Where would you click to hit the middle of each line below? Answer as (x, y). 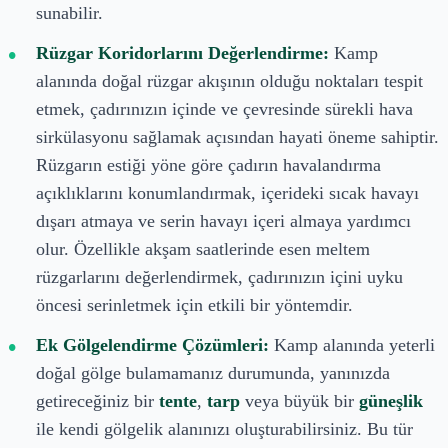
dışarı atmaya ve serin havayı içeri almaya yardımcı (223, 220)
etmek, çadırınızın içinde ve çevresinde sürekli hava (224, 108)
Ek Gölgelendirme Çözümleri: (152, 344)
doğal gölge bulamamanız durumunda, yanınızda (213, 372)
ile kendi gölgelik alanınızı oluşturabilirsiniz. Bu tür (224, 428)
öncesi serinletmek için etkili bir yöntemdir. (194, 304)
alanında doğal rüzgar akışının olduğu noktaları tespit (229, 80)
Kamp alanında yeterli (352, 344)
